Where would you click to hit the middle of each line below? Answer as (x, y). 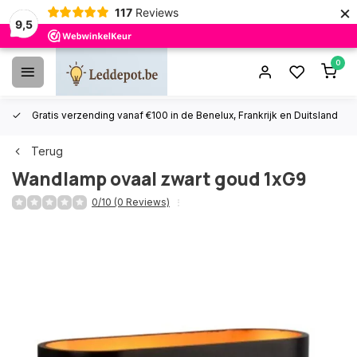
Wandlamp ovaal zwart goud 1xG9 (159, 179)
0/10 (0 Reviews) (131, 202)
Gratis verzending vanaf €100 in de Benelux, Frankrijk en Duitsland (184, 115)
